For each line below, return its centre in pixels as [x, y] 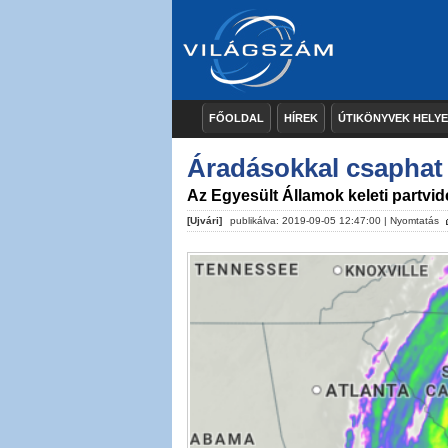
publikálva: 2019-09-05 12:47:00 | [308, 220]
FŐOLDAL [236, 118]
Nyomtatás [414, 220]
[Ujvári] [204, 220]
